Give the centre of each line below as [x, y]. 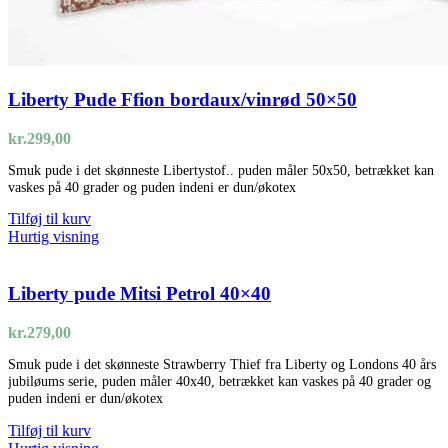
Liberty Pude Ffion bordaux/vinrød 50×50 [182, 99]
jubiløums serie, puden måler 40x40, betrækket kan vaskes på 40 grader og [219, 381]
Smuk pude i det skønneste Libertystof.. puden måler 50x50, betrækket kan [221, 169]
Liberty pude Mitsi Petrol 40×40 [139, 294]
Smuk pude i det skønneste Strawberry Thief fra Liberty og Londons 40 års [222, 364]
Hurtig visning [53, 237]
